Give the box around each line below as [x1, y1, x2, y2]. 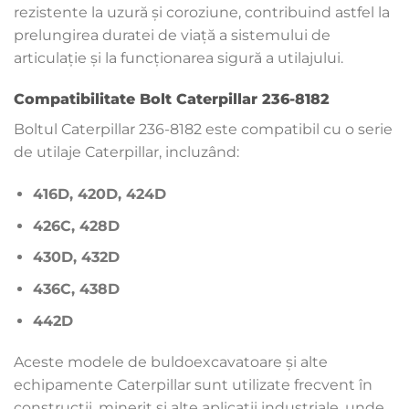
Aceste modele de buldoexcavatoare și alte [14, 353, 328, 372]
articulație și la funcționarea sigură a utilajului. [14, 48, 343, 67]
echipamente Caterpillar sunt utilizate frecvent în [14, 376, 372, 394]
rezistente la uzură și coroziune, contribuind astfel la [14, 3, 390, 21]
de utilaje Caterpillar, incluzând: [14, 143, 239, 162]
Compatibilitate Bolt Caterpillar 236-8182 [14, 90, 330, 109]
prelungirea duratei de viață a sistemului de [14, 26, 330, 44]
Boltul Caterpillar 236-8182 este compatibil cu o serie [14, 121, 393, 139]
